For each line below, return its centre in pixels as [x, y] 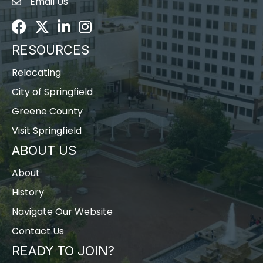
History [28, 193]
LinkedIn [75, 26]
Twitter [51, 26]
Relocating [36, 73]
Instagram [102, 26]
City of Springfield [52, 92]
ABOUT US [44, 151]
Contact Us [38, 231]
